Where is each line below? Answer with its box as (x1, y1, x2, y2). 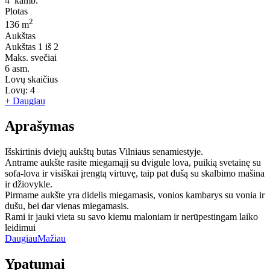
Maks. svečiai (5, 52, 57, 63)
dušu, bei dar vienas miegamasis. (5, 201, 129, 212)
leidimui (5, 222, 36, 233)
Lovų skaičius (5, 74, 58, 84)
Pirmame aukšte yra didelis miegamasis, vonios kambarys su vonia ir (5, 190, 265, 201)
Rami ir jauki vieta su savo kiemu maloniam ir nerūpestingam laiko (5, 212, 258, 222)
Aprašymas (5, 118, 74, 134)
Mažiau (37, 233, 66, 244)
